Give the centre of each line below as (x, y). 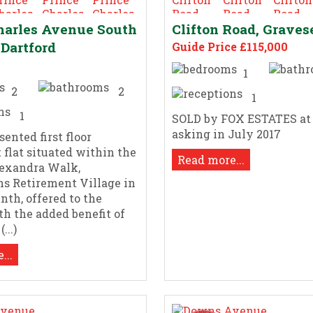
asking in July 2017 (226, 134)
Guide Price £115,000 (230, 47)
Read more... (211, 160)
